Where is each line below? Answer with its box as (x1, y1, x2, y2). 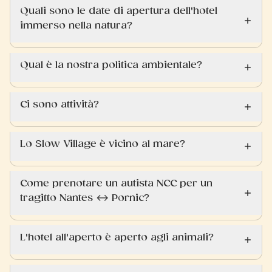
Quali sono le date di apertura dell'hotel (20, 5, 217, 16)
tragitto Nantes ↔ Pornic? (20, 192, 149, 203)
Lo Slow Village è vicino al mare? (20, 138, 185, 149)
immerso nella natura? (20, 20, 132, 30)
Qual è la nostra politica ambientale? (20, 59, 202, 70)
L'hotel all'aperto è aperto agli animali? (20, 232, 214, 242)
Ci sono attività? (20, 99, 99, 109)
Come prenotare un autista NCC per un (20, 178, 212, 188)
